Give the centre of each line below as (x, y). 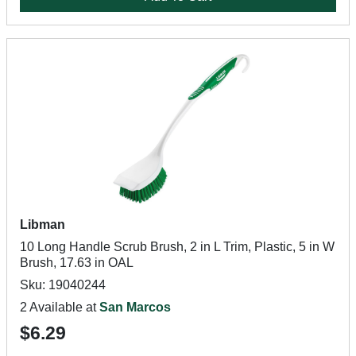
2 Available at (60, 307)
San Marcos (135, 307)
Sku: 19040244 (63, 285)
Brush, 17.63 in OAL (77, 263)
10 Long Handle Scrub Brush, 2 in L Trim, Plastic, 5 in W (177, 247)
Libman (43, 224)
